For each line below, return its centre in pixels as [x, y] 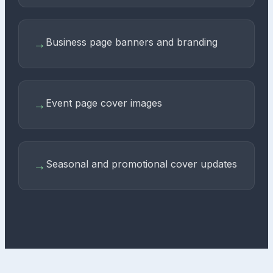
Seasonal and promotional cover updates [142, 164]
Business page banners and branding [132, 42]
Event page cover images [104, 103]
